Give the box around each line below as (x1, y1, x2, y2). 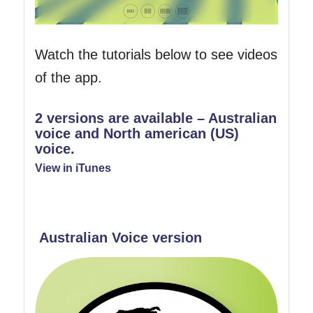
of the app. (34, 69, 102, 85)
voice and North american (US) (34, 125, 239, 141)
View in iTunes (34, 161, 111, 174)
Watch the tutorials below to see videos (34, 46, 277, 62)
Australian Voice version (38, 229, 202, 245)
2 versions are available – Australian (34, 110, 277, 126)
